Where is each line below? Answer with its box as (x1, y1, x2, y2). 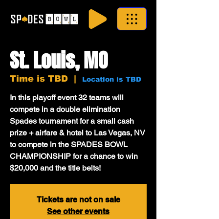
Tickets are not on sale (36, 195, 120, 204)
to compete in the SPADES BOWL (10, 140, 128, 149)
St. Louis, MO (10, 46, 108, 75)
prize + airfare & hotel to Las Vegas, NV (10, 128, 145, 137)
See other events (47, 207, 109, 216)
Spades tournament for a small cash (10, 116, 134, 126)
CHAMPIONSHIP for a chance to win (10, 152, 138, 161)
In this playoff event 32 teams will (10, 93, 124, 102)
